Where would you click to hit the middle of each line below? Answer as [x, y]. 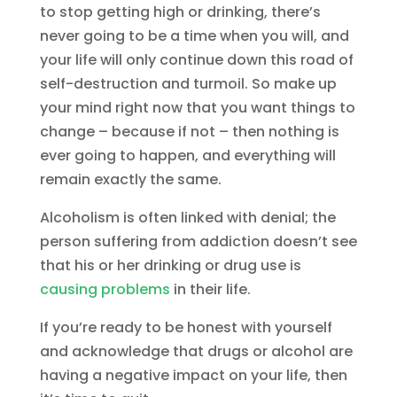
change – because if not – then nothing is [189, 132]
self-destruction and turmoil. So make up [188, 84]
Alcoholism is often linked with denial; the [187, 218]
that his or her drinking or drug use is [170, 266]
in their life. [210, 290]
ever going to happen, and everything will [187, 156]
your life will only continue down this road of [196, 60]
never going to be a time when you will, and [194, 36]
